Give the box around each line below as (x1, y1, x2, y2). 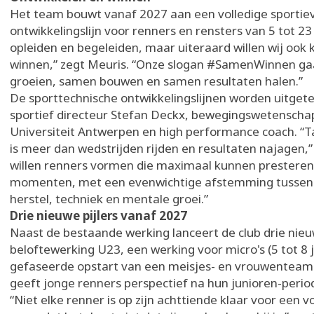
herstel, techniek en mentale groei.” (10, 191, 211, 207)
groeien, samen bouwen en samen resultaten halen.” (10, 73, 306, 89)
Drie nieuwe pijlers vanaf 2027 (10, 207, 190, 224)
